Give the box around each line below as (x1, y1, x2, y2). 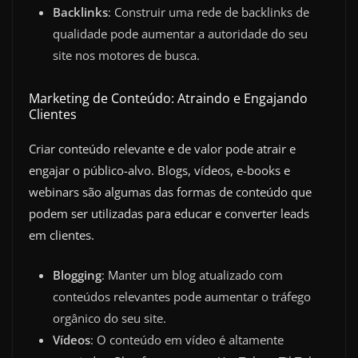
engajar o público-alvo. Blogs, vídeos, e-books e (29, 162, 290, 179)
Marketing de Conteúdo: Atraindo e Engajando (29, 89, 308, 108)
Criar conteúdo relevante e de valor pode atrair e (29, 141, 296, 157)
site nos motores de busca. (53, 47, 200, 64)
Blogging (53, 266, 101, 283)
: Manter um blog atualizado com (101, 266, 283, 283)
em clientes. (29, 227, 94, 244)
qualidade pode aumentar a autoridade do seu (53, 26, 308, 42)
